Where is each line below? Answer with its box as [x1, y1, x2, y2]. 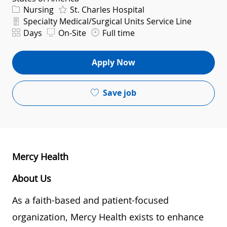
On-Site [56, 27, 86, 39]
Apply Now [92, 57, 135, 68]
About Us [12, 172, 51, 184]
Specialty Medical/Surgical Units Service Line [21, 15, 192, 27]
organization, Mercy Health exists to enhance [12, 210, 204, 223]
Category [12, 3, 42, 13]
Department [12, 15, 53, 25]
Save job [103, 87, 136, 99]
